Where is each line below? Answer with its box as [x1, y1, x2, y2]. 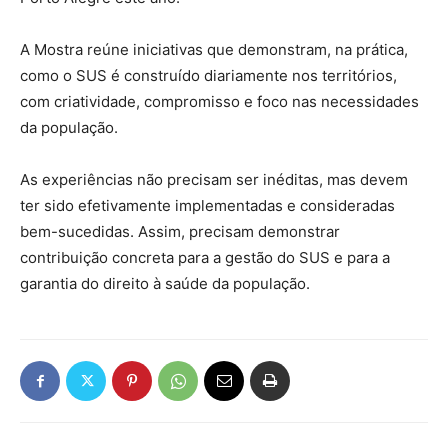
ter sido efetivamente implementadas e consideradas [20, 196, 395, 215]
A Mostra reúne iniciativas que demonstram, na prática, [20, 40, 408, 59]
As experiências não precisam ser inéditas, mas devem [20, 170, 408, 189]
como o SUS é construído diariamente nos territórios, [20, 66, 397, 85]
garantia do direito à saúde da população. [20, 274, 310, 293]
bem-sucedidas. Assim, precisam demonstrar [20, 222, 340, 241]
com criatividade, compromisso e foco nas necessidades [20, 92, 419, 111]
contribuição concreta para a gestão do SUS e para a [20, 248, 390, 267]
